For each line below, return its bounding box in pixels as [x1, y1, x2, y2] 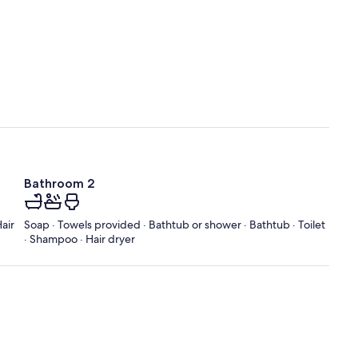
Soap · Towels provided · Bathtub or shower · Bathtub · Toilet [24, 217, 325, 233]
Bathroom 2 [24, 176, 95, 192]
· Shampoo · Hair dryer [24, 232, 135, 247]
